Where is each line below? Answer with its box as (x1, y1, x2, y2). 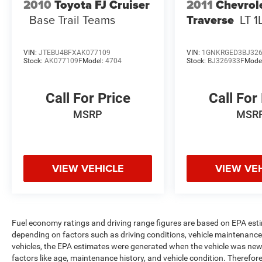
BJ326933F (208, 56, 245, 65)
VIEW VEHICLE (51, 160, 124, 176)
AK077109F (44, 56, 82, 65)
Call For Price (45, 89, 130, 106)
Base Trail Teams (29, 11, 115, 29)
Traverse (187, 11, 235, 29)
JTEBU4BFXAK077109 (39, 48, 111, 57)
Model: (82, 56, 105, 65)
